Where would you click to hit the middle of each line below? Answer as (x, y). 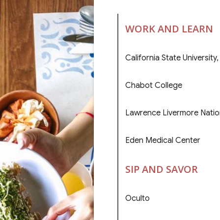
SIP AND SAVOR (162, 169)
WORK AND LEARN (169, 28)
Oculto (137, 198)
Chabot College (154, 85)
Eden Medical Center (163, 140)
